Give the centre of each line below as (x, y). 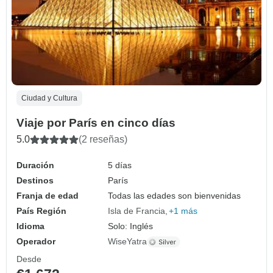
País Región (41, 211)
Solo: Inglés (131, 226)
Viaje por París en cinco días (96, 123)
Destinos (35, 181)
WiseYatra (128, 242)
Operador (36, 242)
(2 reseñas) (103, 140)
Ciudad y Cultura (49, 98)
